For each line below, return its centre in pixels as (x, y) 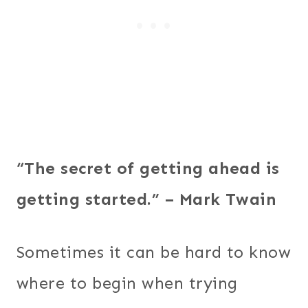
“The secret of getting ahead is (148, 168)
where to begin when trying (127, 283)
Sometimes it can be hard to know (154, 252)
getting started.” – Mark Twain (149, 199)
